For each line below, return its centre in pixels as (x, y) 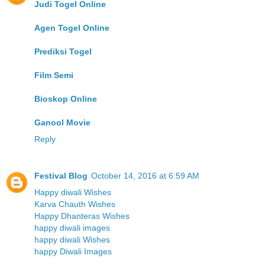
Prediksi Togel (63, 52)
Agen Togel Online (72, 28)
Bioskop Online (66, 99)
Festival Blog (61, 176)
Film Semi (54, 75)
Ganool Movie (62, 123)
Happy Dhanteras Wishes (82, 216)
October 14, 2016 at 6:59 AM (145, 176)
